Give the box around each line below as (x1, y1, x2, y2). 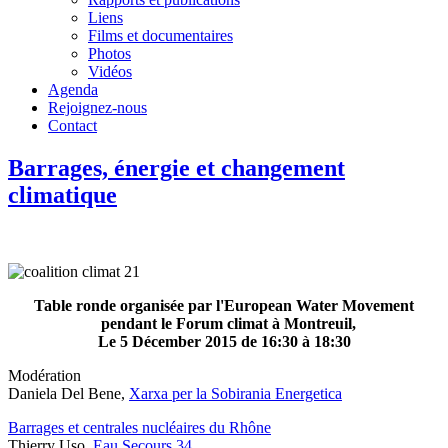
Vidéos (88, 63, 132, 80)
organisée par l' (120, 296, 224, 314)
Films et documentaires (88, 27, 233, 44)
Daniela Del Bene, (8, 384, 129, 402)
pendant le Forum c (100, 314, 234, 332)
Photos (88, 45, 131, 62)
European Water (224, 296, 338, 314)
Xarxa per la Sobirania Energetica (129, 384, 342, 402)
